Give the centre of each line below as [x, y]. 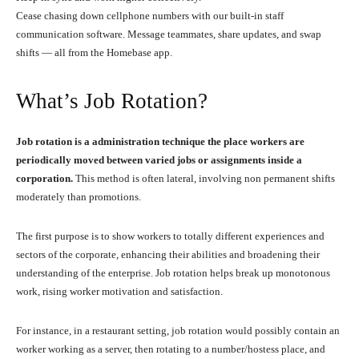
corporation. [46, 178]
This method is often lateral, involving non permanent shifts [205, 178]
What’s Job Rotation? [115, 101]
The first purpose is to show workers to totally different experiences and [170, 236]
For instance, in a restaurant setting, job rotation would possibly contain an [178, 330]
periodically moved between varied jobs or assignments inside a [159, 159]
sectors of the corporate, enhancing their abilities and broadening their [168, 254]
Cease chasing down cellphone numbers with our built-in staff [150, 15]
